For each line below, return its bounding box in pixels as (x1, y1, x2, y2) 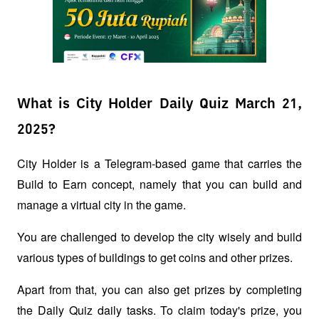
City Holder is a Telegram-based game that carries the (17, 155, 302, 172)
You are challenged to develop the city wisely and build (17, 228, 302, 245)
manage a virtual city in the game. (17, 196, 189, 213)
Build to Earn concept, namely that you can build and (17, 175, 302, 192)
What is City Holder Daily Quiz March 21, (17, 96, 302, 111)
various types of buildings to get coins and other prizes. (17, 249, 293, 266)
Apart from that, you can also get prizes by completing (17, 281, 302, 298)
